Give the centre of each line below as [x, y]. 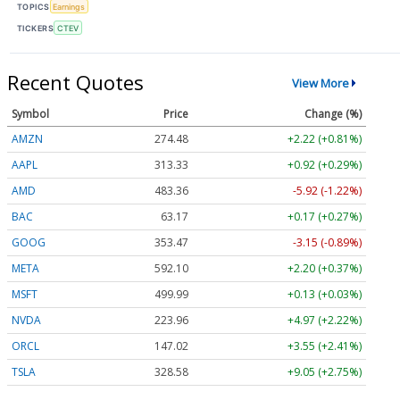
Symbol [30, 114]
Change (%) [333, 114]
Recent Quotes [75, 83]
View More [320, 83]
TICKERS [36, 28]
